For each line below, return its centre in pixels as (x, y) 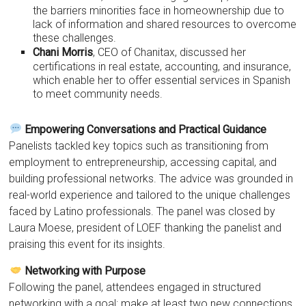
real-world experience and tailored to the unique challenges (150, 195)
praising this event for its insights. (87, 244)
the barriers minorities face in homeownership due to (159, 10)
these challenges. (75, 38)
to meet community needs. (98, 94)
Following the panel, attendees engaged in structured (135, 287)
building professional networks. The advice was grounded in (151, 178)
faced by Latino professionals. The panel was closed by (142, 211)
